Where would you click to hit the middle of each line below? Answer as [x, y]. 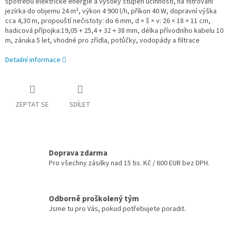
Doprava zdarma [78, 153]
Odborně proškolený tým [94, 198]
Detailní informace [33, 60]
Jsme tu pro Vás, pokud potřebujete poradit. [117, 209]
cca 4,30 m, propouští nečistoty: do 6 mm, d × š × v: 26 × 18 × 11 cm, [108, 21]
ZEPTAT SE [32, 105]
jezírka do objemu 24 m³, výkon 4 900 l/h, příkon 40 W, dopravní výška [111, 12]
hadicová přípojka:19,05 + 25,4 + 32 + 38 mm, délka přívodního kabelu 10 [114, 31]
